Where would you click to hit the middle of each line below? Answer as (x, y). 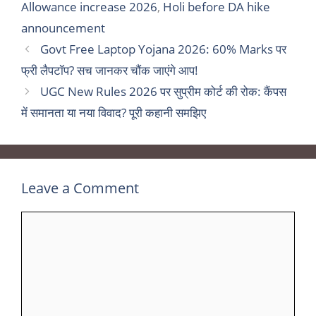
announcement (63, 28)
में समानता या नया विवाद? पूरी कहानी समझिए (114, 113)
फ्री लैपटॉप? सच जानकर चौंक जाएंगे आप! (110, 71)
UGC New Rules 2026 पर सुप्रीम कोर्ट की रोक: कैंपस (164, 92)
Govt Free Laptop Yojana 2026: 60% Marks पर (164, 49)
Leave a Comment (80, 188)
